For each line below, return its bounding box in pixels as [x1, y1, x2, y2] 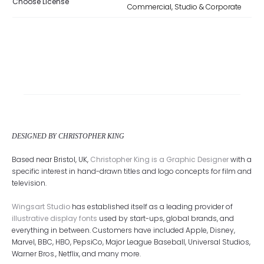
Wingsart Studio [12, 202, 70, 212]
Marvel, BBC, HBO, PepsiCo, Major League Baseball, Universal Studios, [12, 237, 250, 247]
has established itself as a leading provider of [70, 202, 233, 212]
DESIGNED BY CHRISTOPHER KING [12, 132, 124, 141]
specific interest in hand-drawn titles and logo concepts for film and [12, 166, 252, 177]
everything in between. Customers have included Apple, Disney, [12, 225, 235, 236]
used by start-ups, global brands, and [97, 213, 234, 224]
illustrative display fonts [12, 213, 97, 224]
